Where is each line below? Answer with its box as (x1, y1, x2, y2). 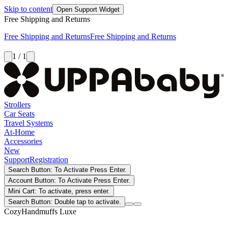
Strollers (4, 100, 31, 109)
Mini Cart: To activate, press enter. (8, 187, 110, 195)
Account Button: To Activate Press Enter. (8, 176, 130, 184)
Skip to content (4, 5, 52, 13)
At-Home (4, 127, 35, 136)
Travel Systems (4, 118, 53, 127)
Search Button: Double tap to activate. (8, 197, 121, 206)
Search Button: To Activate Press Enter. (8, 165, 127, 174)
